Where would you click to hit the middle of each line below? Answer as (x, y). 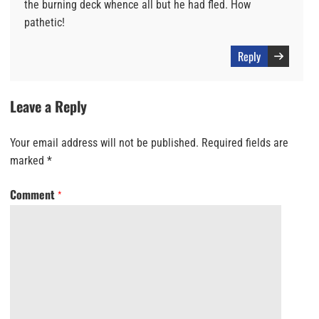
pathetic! (45, 23)
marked (28, 161)
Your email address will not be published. (104, 143)
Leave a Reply (48, 106)
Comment (34, 195)
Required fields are (245, 143)
